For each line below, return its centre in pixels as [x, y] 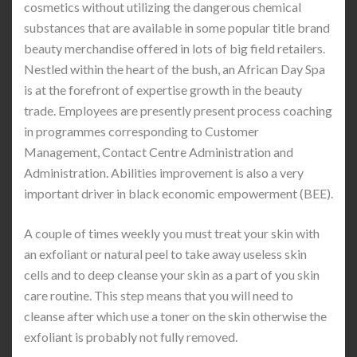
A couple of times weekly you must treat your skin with [172, 233]
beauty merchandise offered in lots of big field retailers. [175, 48]
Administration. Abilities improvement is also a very [164, 173]
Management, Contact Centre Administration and [159, 152]
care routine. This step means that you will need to [159, 295]
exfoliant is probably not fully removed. [131, 337]
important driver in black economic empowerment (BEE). [178, 193]
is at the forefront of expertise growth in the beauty [163, 90]
